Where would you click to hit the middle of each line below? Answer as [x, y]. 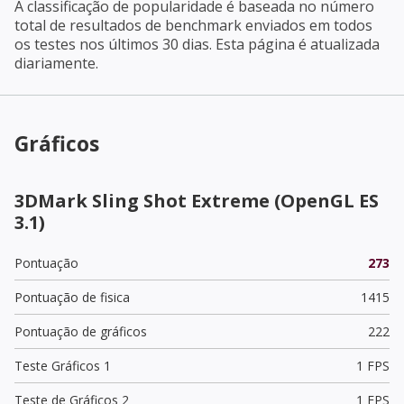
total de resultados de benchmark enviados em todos [193, 25]
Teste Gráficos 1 [63, 365]
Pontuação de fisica [72, 297]
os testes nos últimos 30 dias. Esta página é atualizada [197, 44]
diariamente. [56, 63]
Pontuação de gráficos [81, 331]
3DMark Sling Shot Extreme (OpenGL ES [197, 200]
